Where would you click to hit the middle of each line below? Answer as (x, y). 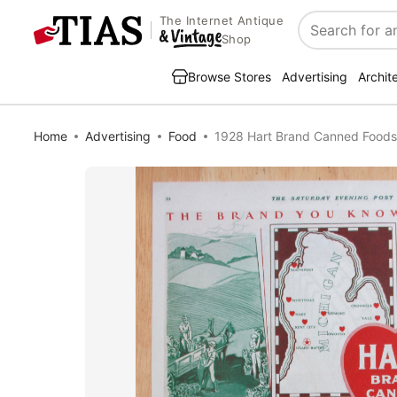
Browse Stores (230, 77)
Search (322, 39)
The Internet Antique (222, 21)
